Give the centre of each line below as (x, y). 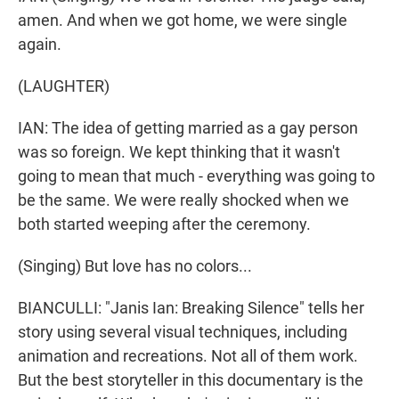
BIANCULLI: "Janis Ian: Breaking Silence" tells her (191, 308)
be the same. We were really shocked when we (183, 200)
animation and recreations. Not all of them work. (188, 356)
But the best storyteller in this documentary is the (191, 380)
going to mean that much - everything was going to (196, 176)
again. (40, 45)
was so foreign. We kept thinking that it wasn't (179, 152)
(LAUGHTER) (64, 86)
